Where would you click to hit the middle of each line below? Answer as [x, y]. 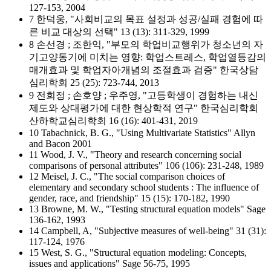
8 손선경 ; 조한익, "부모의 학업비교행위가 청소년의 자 [146, 44]
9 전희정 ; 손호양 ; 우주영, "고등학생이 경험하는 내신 [144, 95]
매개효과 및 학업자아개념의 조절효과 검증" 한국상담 [144, 70]
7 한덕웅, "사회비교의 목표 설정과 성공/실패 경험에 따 [146, 19]
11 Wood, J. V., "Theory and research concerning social [135, 155]
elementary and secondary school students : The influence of [144, 187]
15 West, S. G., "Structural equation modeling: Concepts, [138, 253]
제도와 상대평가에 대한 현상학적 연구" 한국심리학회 [144, 108]
